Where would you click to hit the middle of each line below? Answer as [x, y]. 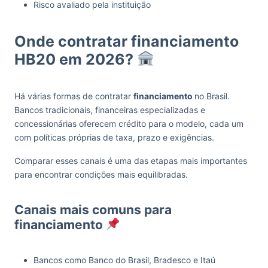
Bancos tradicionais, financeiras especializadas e [110, 109]
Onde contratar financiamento [127, 41]
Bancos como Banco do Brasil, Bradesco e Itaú [124, 260]
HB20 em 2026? [76, 59]
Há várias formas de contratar [74, 96]
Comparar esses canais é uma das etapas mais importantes [131, 160]
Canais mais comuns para [93, 209]
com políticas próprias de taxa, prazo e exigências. [114, 137]
